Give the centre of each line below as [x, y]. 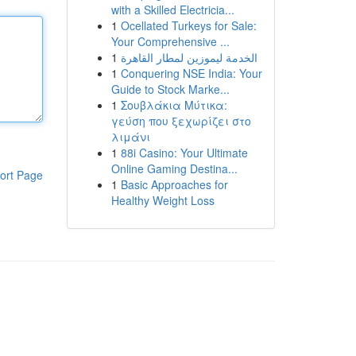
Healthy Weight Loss [163, 200]
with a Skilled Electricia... [172, 10]
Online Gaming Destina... [174, 168]
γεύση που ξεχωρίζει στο [181, 121]
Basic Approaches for [174, 184]
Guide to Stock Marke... [170, 89]
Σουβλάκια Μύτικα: [174, 105]
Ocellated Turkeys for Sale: [188, 25]
